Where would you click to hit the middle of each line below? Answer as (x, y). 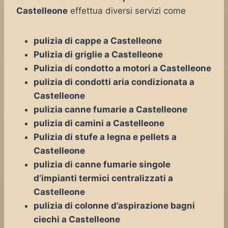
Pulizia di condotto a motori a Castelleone (122, 68)
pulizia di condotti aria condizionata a (114, 82)
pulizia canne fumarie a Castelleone (110, 109)
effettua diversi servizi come (127, 11)
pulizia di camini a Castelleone (99, 123)
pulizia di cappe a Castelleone (98, 41)
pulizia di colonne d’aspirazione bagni (114, 206)
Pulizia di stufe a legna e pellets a (105, 137)
